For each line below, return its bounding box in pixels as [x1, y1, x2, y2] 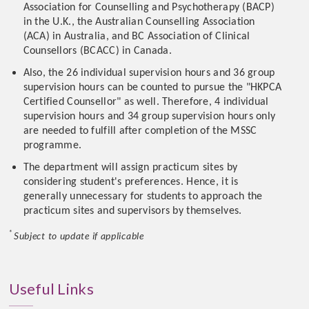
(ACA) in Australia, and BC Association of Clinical [23, 31, 250, 42]
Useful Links [8, 279, 94, 298]
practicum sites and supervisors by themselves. [23, 206, 242, 217]
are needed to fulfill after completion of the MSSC [23, 126, 257, 137]
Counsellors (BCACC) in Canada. [23, 46, 175, 57]
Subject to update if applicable [13, 230, 147, 241]
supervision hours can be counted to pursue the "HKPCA [23, 82, 282, 93]
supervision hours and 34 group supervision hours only [23, 111, 276, 122]
